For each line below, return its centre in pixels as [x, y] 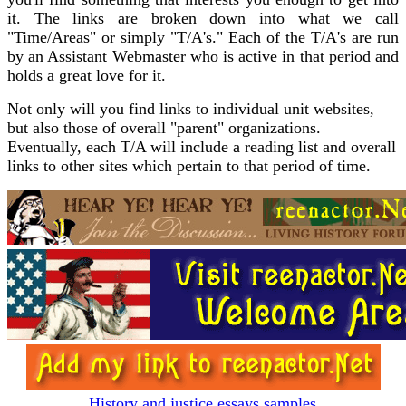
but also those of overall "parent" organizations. [164, 128]
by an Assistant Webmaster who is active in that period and [203, 57]
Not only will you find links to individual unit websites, [191, 109]
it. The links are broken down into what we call [203, 19]
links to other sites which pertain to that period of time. [189, 166]
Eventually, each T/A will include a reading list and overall [202, 147]
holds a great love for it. [87, 76]
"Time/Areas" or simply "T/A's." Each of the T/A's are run [203, 38]
